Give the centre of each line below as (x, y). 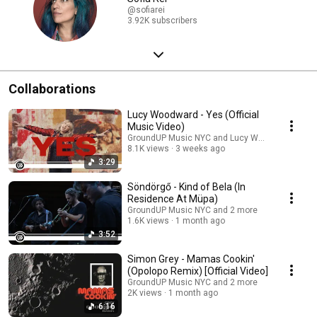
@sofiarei (146, 10)
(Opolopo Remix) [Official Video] (198, 271)
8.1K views (148, 148)
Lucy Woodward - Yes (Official (193, 114)
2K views (145, 293)
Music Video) (156, 126)
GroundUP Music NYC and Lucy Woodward (210, 138)
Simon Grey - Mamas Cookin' (191, 259)
